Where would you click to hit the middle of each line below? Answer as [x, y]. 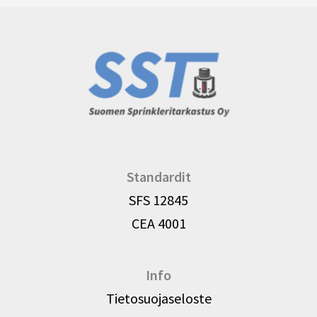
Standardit [158, 177]
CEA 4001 [158, 224]
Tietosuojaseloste [158, 299]
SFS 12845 [158, 200]
